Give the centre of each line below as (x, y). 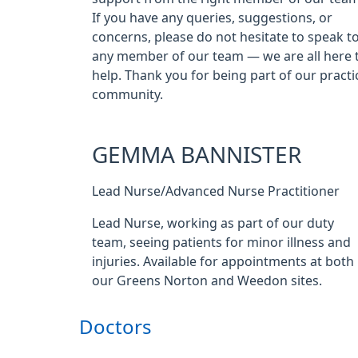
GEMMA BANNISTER (197, 155)
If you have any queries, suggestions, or (212, 18)
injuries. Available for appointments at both (223, 261)
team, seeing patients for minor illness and (221, 242)
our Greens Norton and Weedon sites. (207, 280)
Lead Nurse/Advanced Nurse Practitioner (216, 191)
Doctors (115, 327)
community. (127, 94)
